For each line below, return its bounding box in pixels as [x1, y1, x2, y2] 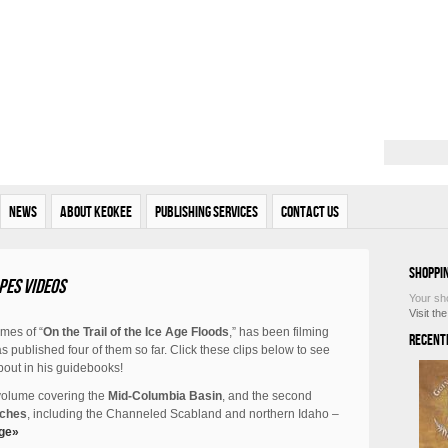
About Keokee [60, 203, 132, 220]
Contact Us [281, 203, 339, 220]
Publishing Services [155, 203, 258, 220]
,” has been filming [229, 325, 329, 339]
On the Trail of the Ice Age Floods [43, 325, 229, 339]
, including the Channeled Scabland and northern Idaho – [27, 407, 339, 421]
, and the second [222, 389, 312, 403]
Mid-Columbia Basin [108, 389, 222, 403]
